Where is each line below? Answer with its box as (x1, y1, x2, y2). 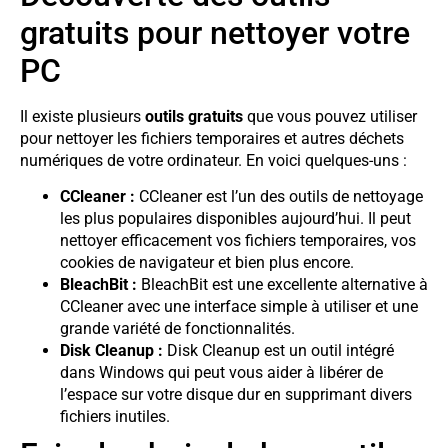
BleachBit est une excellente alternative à (137, 275, 428, 295)
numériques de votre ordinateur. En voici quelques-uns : (20, 150, 407, 170)
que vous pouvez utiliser (243, 106, 417, 126)
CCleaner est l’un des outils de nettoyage (135, 187, 423, 207)
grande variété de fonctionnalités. (60, 319, 295, 339)
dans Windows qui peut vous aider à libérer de (60, 363, 383, 383)
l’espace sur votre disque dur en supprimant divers (60, 385, 412, 405)
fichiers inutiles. (60, 407, 170, 427)
